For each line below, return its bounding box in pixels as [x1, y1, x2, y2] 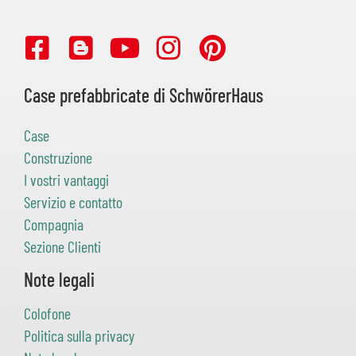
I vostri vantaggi [24, 170, 109, 190]
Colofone [24, 304, 71, 323]
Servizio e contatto [24, 192, 122, 212]
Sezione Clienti [24, 237, 101, 257]
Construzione [24, 148, 92, 168]
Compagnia [24, 215, 83, 234]
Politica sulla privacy [24, 326, 134, 346]
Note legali [24, 268, 95, 292]
